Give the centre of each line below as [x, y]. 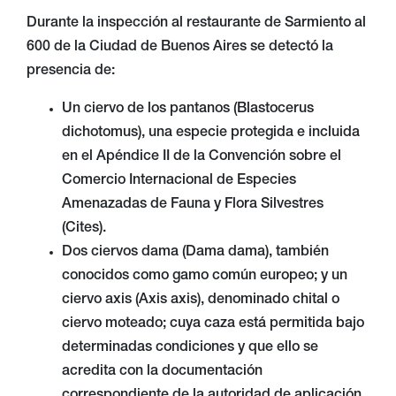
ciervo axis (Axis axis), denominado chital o [201, 300]
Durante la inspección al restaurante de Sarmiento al [196, 23]
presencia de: [72, 71]
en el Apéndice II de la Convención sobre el [202, 157]
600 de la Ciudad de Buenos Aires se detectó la [180, 47]
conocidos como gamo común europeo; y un [205, 276]
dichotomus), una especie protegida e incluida [211, 133]
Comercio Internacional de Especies [179, 181]
